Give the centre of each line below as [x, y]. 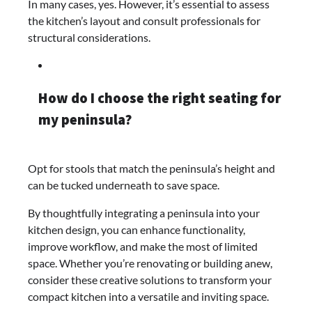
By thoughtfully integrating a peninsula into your [144, 212]
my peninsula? [85, 120]
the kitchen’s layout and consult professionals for [144, 21]
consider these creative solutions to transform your [150, 279]
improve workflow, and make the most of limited [143, 246]
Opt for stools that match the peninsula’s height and [151, 168]
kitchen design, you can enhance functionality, [136, 229]
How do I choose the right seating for [160, 99]
